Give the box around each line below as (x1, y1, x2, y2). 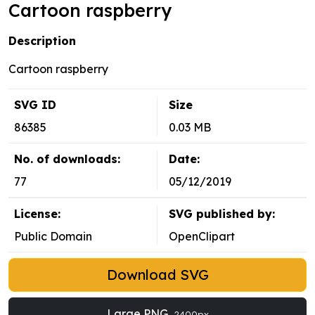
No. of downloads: (14, 152, 120, 167)
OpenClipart (169, 229, 235, 244)
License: (14, 207, 60, 221)
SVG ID (14, 98, 56, 112)
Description (8, 34, 76, 49)
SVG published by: (169, 207, 275, 221)
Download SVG (106, 266, 209, 284)
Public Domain (14, 229, 92, 244)
